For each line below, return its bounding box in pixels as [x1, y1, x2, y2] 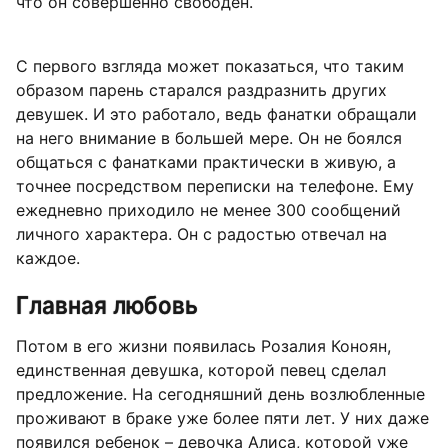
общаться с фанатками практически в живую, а [16, 151, 396, 172]
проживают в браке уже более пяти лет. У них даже [16, 408, 429, 429]
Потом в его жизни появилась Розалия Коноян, [16, 336, 391, 357]
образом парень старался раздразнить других [16, 79, 387, 100]
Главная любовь [16, 289, 198, 319]
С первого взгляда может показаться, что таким [16, 55, 404, 76]
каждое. [16, 247, 80, 268]
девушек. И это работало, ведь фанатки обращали [16, 103, 417, 124]
